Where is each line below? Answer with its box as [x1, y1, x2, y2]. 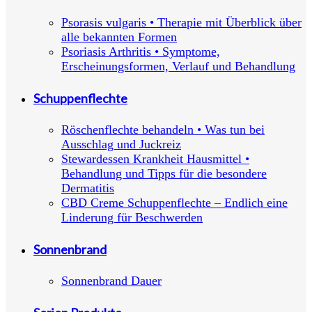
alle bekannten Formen [61, 30, 177, 45]
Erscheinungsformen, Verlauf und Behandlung [61, 59, 295, 74]
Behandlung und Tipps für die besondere [61, 166, 267, 181]
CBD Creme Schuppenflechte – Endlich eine [61, 196, 288, 210]
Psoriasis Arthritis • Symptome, [61, 45, 220, 59]
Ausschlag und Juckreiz [61, 137, 181, 152]
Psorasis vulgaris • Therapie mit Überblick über [61, 15, 302, 30]
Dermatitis [61, 181, 114, 196]
